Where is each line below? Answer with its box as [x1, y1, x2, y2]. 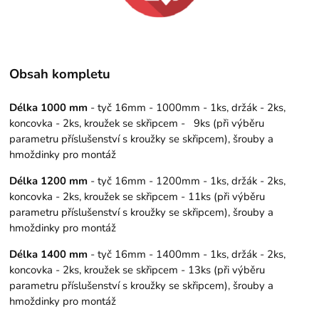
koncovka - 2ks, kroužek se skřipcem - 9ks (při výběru [9, 115, 265, 130]
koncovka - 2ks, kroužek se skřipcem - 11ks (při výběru [9, 189, 266, 204]
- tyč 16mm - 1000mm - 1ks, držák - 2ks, [88, 100, 286, 115]
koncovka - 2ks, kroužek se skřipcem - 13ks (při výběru [9, 262, 266, 277]
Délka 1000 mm [9, 100, 88, 115]
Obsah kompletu [9, 64, 111, 83]
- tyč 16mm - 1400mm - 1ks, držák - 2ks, [88, 246, 286, 261]
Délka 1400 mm [9, 246, 88, 261]
